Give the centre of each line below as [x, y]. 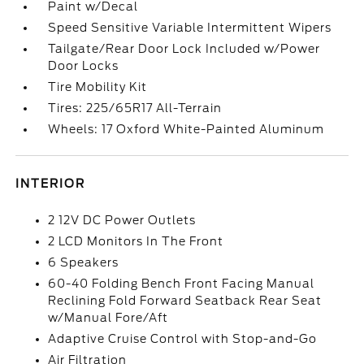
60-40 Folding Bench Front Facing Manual [182, 284]
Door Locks [84, 66]
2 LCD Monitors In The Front [136, 241]
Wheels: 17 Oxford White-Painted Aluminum [186, 129]
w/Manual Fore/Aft [108, 318]
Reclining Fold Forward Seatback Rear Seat [185, 301]
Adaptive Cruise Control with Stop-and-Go [183, 339]
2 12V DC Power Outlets [122, 220]
